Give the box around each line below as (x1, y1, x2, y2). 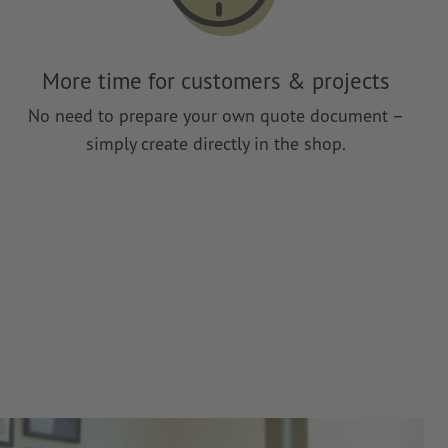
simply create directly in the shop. (86, 131, 346, 155)
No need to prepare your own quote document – (28, 103, 404, 127)
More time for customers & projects (42, 66, 390, 95)
